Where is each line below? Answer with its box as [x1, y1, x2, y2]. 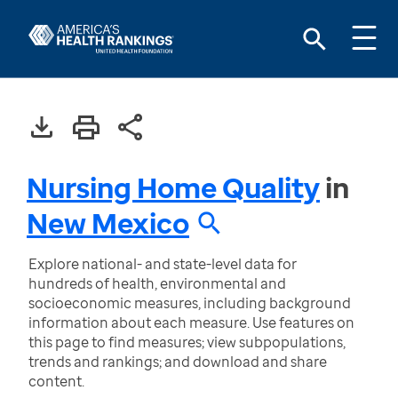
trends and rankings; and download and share [28, 352, 327, 371]
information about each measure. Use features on [28, 313, 354, 332]
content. [28, 371, 84, 391]
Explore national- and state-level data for [28, 254, 297, 274]
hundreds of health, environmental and [28, 274, 286, 293]
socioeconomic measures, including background [28, 293, 351, 313]
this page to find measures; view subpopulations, [28, 332, 346, 352]
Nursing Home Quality [27, 168, 320, 206]
